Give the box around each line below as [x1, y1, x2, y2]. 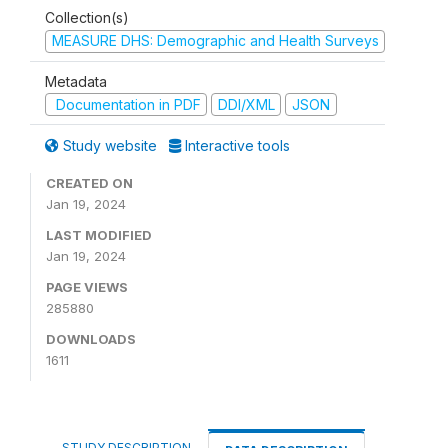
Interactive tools [181, 137, 290, 155]
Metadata [45, 72, 107, 90]
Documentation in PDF [51, 95, 201, 113]
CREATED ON [46, 175, 133, 192]
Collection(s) [45, 9, 129, 27]
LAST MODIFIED [46, 227, 152, 244]
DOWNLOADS [46, 331, 136, 348]
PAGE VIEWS [46, 279, 128, 296]
